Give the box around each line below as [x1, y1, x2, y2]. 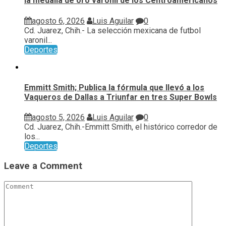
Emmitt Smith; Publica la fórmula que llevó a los [24, 82, 204, 92]
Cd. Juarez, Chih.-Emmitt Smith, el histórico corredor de [24, 122, 217, 132]
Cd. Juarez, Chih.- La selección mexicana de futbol [24, 25, 201, 35]
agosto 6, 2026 [32, 16, 85, 26]
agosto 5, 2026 [32, 112, 85, 123]
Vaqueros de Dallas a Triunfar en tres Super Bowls [24, 92, 217, 102]
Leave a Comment [4, 160, 82, 172]
